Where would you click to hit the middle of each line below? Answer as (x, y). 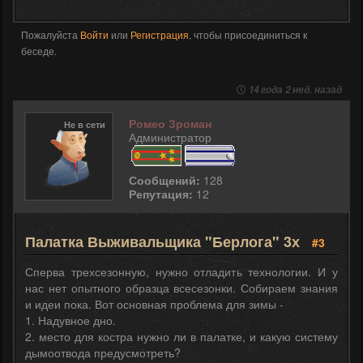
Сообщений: (164, 180)
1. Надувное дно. (70, 320)
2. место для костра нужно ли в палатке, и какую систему (181, 337)
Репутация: (161, 194)
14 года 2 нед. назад (295, 90)
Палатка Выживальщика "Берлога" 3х (164, 242)
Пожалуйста (51, 35)
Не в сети (85, 125)
